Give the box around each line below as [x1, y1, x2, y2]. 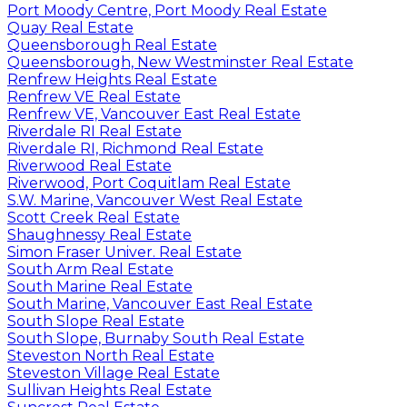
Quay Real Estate [7, 18, 134, 36]
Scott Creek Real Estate [7, 208, 180, 226]
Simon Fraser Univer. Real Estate [7, 243, 242, 261]
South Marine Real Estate [7, 277, 193, 295]
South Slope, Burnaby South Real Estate [7, 329, 304, 347]
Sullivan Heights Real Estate [7, 381, 212, 399]
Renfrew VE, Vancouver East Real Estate [7, 104, 301, 123]
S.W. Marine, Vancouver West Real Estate [7, 191, 303, 209]
